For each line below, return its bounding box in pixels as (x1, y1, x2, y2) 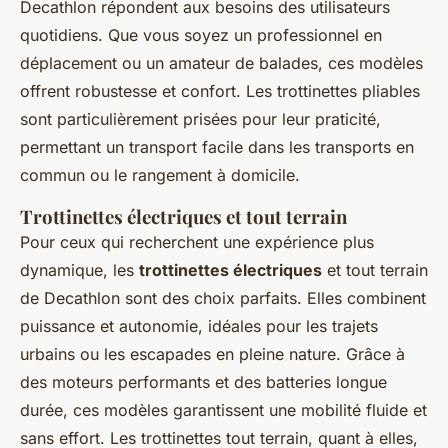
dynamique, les (20, 260, 139, 281)
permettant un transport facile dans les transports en (20, 137, 414, 158)
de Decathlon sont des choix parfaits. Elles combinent (20, 288, 426, 309)
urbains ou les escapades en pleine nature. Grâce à (20, 344, 405, 365)
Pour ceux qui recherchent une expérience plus (20, 232, 374, 253)
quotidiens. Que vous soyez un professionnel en (20, 25, 382, 46)
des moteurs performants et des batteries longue (20, 372, 387, 393)
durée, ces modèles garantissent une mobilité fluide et (20, 400, 427, 421)
